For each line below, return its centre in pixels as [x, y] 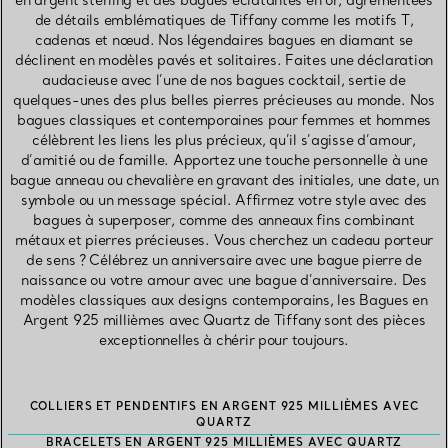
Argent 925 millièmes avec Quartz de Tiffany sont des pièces [224, 320]
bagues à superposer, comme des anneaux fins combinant [224, 220]
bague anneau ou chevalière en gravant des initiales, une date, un [224, 180]
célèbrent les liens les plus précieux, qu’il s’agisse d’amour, [224, 140]
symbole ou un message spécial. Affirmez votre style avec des [224, 200]
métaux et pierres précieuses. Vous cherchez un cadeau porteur [224, 240]
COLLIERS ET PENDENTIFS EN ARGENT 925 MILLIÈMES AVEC [224, 406]
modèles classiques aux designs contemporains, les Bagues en [224, 300]
